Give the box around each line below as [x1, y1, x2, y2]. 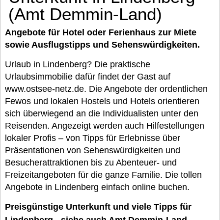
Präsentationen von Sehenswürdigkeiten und [5, 145, 180, 155]
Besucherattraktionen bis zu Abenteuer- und [5, 158, 177, 167]
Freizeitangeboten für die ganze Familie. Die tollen [5, 170, 202, 180]
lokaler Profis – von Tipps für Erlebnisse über [5, 133, 180, 143]
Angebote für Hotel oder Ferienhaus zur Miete [5, 27, 196, 37]
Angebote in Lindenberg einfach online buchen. [5, 182, 190, 192]
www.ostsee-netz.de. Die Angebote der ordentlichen [5, 84, 208, 94]
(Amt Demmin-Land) [8, 4, 162, 24]
